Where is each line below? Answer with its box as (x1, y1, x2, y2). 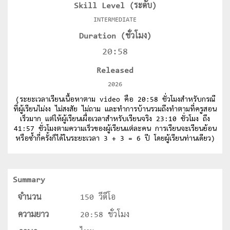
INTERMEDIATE (93, 16, 137, 23)
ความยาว (18, 211, 49, 219)
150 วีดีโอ (80, 194, 116, 202)
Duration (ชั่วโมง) (79, 32, 151, 41)
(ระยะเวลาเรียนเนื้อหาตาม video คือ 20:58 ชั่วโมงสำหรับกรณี (15, 97, 215, 104)
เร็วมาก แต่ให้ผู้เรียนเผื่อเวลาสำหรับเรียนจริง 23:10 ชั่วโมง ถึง (20, 116, 210, 123)
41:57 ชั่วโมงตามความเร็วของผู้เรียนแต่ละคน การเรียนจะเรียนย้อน (13, 126, 217, 133)
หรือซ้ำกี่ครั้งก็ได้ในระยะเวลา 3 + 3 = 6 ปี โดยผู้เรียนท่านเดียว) (15, 136, 215, 143)
